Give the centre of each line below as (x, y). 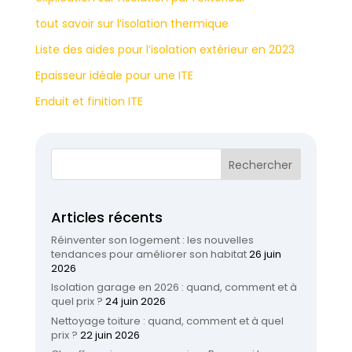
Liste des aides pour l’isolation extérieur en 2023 (165, 50)
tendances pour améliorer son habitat (148, 254)
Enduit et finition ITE (89, 102)
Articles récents (106, 217)
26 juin (265, 254)
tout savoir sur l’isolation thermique (132, 24)
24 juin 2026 (135, 302)
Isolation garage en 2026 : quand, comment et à (174, 288)
